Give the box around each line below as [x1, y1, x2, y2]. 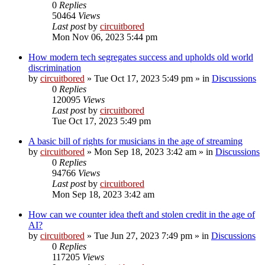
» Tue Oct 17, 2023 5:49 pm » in [85, 73, 212, 83]
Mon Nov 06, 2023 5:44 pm [52, 31, 157, 42]
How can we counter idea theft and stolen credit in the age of [28, 209, 255, 219]
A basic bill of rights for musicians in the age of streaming [28, 135, 243, 146]
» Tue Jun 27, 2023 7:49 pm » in [85, 230, 211, 241]
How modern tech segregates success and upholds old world [28, 51, 253, 62]
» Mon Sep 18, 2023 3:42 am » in [85, 146, 215, 157]
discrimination [28, 62, 81, 73]
